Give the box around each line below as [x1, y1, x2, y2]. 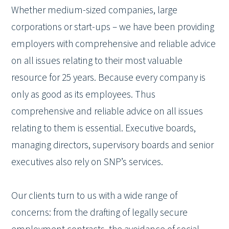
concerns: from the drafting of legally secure [11, 205, 188, 220]
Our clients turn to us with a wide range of [11, 189, 178, 203]
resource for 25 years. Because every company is [11, 71, 206, 85]
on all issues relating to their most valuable [11, 54, 183, 68]
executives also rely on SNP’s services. [11, 155, 164, 170]
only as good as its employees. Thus [11, 87, 156, 102]
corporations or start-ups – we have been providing [11, 20, 215, 35]
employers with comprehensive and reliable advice [11, 37, 216, 52]
